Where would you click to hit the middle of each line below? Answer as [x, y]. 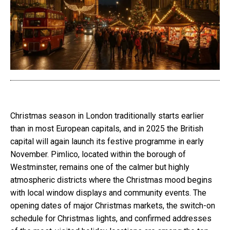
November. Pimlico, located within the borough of [98, 154]
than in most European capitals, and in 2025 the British [107, 128]
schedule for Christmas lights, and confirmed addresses [111, 218]
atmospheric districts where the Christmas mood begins [111, 180]
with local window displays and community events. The [108, 193]
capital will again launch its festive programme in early [107, 141]
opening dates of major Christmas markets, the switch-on [113, 205]
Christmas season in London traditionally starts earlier [107, 116]
